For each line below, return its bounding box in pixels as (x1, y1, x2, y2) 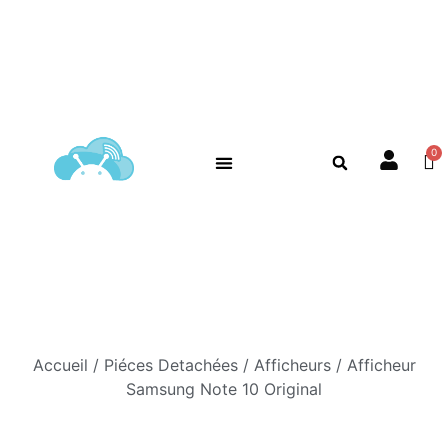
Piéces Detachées (103, 354, 238, 375)
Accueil (32, 354, 88, 375)
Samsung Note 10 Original (126, 378, 322, 399)
